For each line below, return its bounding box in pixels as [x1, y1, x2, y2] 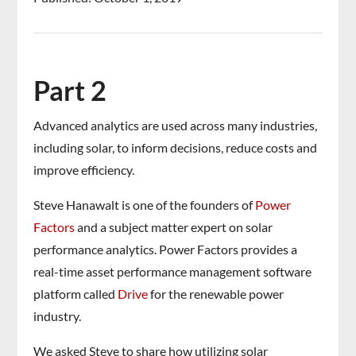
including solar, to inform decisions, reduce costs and [33, 140, 318, 156]
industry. [33, 308, 82, 324]
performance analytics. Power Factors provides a [33, 242, 298, 257]
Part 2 [33, 74, 107, 107]
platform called [33, 286, 118, 302]
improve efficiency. [33, 162, 135, 178]
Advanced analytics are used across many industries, [33, 118, 318, 133]
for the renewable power [148, 286, 284, 302]
